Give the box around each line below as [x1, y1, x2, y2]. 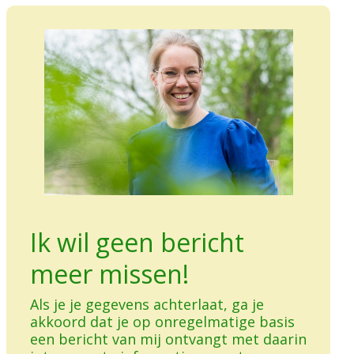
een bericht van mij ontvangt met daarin [30, 329, 307, 348]
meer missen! [30, 257, 189, 292]
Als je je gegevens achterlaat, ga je [30, 294, 264, 314]
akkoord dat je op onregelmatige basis [30, 311, 295, 331]
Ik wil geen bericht [30, 225, 244, 260]
